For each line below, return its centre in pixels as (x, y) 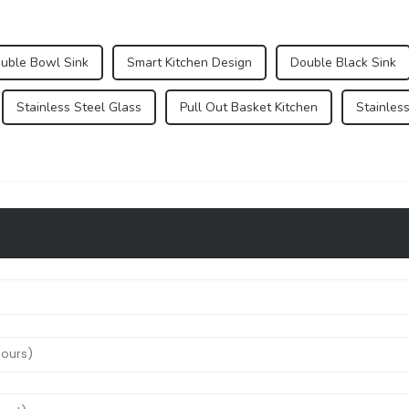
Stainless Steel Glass (79, 107)
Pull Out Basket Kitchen (249, 107)
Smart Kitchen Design (189, 62)
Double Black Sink (343, 62)
